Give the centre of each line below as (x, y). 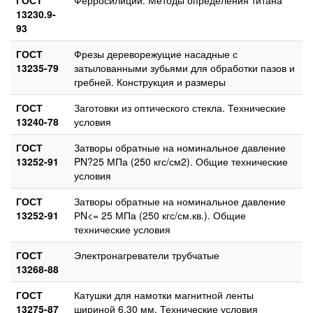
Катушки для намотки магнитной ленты (164, 294)
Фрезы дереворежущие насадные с (156, 53)
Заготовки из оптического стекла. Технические (180, 107)
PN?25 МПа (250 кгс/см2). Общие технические (181, 161)
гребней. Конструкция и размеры (150, 81)
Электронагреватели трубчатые (147, 255)
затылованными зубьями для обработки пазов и (184, 67)
